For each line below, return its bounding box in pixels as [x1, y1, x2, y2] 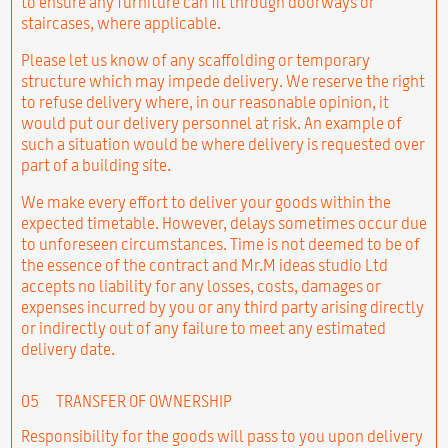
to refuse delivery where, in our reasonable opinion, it [20, 93, 389, 110]
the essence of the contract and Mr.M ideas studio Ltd [20, 256, 388, 273]
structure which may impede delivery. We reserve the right [20, 72, 425, 89]
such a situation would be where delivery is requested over [20, 135, 425, 152]
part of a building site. [20, 156, 171, 173]
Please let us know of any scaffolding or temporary [20, 51, 370, 68]
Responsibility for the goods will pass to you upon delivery [20, 427, 423, 444]
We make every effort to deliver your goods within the [20, 193, 391, 210]
